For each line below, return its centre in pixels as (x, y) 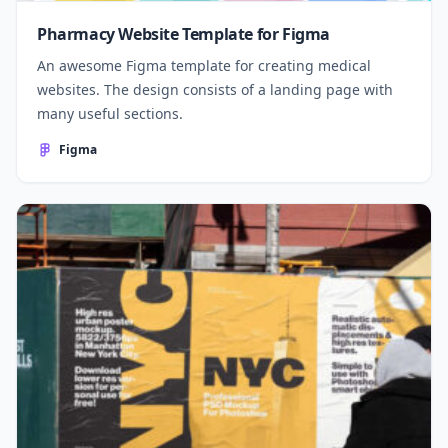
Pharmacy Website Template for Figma (183, 33)
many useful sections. (110, 113)
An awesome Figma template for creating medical (204, 65)
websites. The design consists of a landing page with (215, 89)
